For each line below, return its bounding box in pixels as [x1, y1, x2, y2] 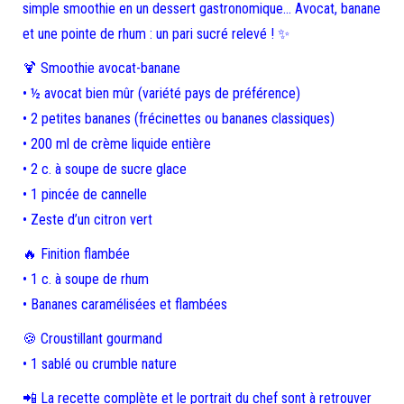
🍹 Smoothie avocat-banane [23, 60, 180, 77]
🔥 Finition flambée [23, 245, 130, 262]
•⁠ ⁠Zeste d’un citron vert [23, 211, 152, 228]
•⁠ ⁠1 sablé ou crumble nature [23, 355, 177, 372]
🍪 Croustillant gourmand [23, 330, 162, 347]
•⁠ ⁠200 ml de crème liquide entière [23, 135, 211, 152]
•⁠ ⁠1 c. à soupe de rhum [23, 271, 149, 288]
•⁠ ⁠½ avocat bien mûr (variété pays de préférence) [23, 85, 300, 102]
